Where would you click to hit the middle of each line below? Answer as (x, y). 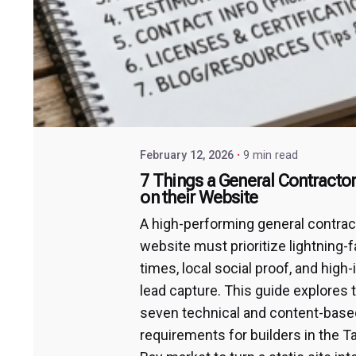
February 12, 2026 (187, 155)
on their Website (199, 197)
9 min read (271, 155)
